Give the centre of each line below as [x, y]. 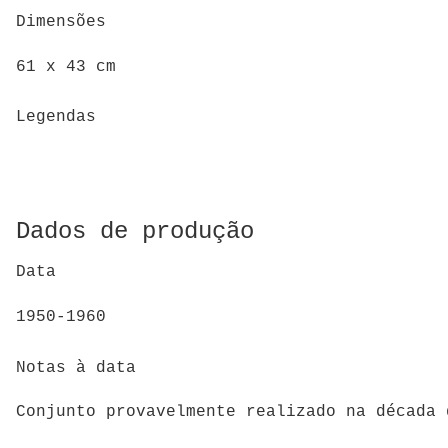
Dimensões [61, 22]
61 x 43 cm [66, 66]
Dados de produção [135, 231]
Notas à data [76, 367]
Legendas [56, 117]
